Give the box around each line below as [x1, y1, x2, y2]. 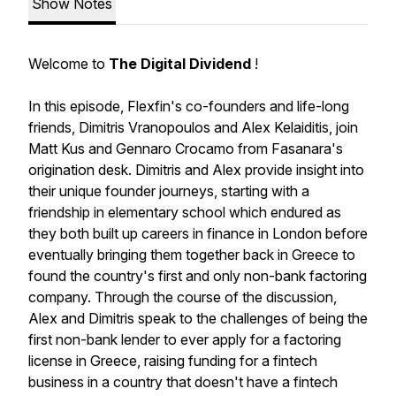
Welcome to [28, 55, 109, 72]
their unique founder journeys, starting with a [28, 182, 309, 200]
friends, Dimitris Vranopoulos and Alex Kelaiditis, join [28, 118, 358, 136]
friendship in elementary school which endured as [28, 203, 341, 221]
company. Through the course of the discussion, [28, 288, 337, 306]
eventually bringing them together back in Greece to [28, 246, 355, 263]
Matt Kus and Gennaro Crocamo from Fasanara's [28, 140, 343, 157]
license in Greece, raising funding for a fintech [28, 352, 317, 369]
